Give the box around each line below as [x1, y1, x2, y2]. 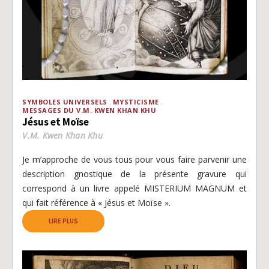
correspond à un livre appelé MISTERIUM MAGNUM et [22, 183, 247, 195]
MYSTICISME [112, 97, 159, 107]
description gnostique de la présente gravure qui [22, 168, 247, 180]
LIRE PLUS [49, 217, 79, 226]
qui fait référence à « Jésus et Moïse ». [22, 197, 171, 209]
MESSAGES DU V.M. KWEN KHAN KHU [22, 106, 157, 115]
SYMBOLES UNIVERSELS [22, 97, 107, 107]
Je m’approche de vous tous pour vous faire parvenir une [22, 154, 247, 166]
